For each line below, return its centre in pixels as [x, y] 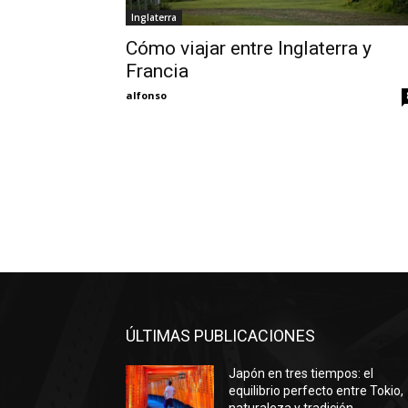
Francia [157, 71]
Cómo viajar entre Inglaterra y [249, 48]
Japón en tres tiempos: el [301, 374]
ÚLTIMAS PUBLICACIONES [220, 336]
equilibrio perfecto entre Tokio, [316, 391]
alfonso [146, 95]
